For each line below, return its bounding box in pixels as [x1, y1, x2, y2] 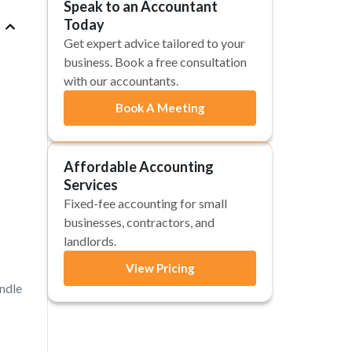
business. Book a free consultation [64, 54, 247, 69]
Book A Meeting [115, 101, 205, 115]
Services [64, 176, 118, 193]
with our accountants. [64, 73, 178, 88]
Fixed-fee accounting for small [64, 196, 227, 211]
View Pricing [125, 261, 195, 275]
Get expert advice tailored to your [64, 35, 245, 50]
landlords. [64, 233, 116, 248]
